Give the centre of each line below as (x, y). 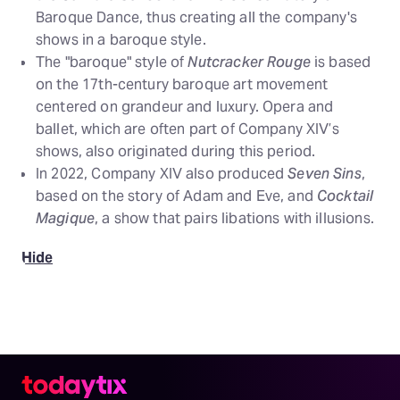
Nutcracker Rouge (249, 62)
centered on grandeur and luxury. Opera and (185, 106)
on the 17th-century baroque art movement (182, 84)
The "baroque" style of (112, 62)
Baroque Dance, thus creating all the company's (196, 17)
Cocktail (346, 196)
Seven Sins (325, 173)
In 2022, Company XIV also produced (162, 173)
